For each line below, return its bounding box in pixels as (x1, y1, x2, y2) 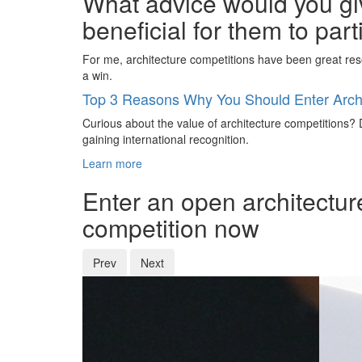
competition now (82, 209, 259, 245)
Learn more (82, 154, 142, 171)
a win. (82, 66, 112, 83)
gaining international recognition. (82, 130, 249, 147)
